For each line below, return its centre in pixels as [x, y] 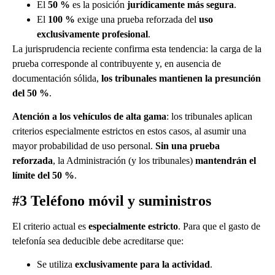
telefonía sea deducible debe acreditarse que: [98, 241]
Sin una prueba [188, 146]
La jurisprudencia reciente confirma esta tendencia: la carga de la [137, 49]
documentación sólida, [57, 79]
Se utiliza [56, 265]
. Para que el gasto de [219, 226]
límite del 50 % [43, 176]
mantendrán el [226, 161]
